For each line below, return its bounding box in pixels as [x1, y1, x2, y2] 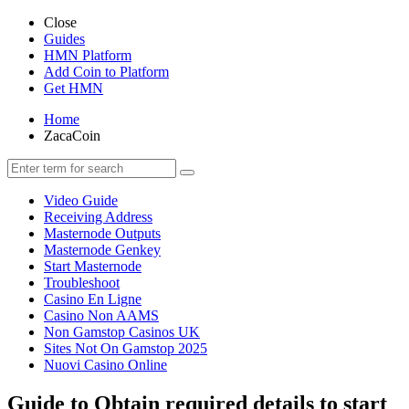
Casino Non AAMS [44, 308, 159, 323]
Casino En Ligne [44, 291, 142, 307]
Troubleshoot [44, 275, 120, 290]
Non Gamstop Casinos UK [44, 324, 200, 340]
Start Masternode [44, 258, 142, 274]
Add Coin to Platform [44, 64, 169, 79]
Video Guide [44, 193, 118, 208]
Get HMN [44, 80, 103, 96]
